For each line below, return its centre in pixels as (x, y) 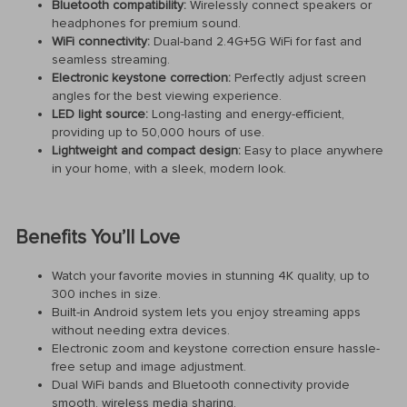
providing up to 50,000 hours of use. (158, 132)
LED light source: (100, 114)
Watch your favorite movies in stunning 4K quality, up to (211, 276)
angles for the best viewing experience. (167, 95)
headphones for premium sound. (146, 23)
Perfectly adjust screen (298, 77)
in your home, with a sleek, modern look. (169, 168)
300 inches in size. (106, 294)
